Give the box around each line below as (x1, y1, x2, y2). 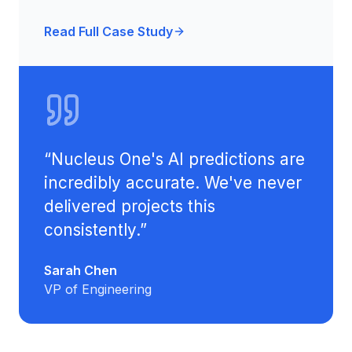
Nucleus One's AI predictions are (51, 149, 305, 169)
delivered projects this (44, 196, 215, 216)
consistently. (44, 220, 140, 240)
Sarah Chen (44, 262, 117, 278)
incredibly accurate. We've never (44, 173, 302, 192)
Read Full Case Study (44, 24, 173, 39)
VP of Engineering (44, 281, 152, 297)
